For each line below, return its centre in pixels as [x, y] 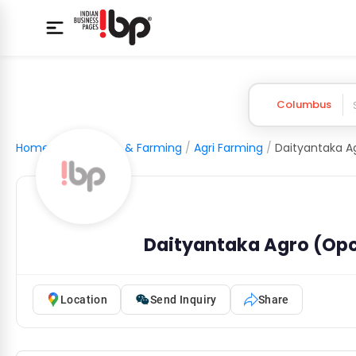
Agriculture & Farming [122, 148]
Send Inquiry [184, 299]
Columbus [304, 104]
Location [84, 299]
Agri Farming [228, 148]
